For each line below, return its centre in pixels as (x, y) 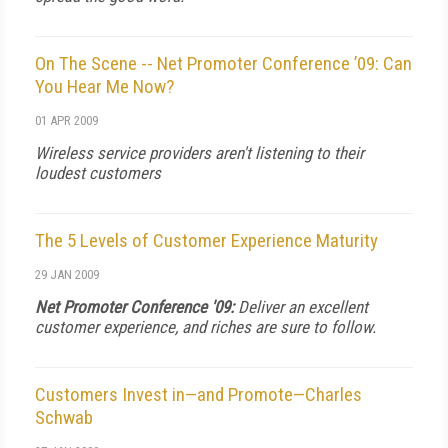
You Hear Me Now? (104, 86)
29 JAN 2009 (67, 274)
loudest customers (98, 173)
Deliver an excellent (301, 307)
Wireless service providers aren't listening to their (199, 153)
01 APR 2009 (66, 120)
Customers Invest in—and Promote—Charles (198, 394)
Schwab (64, 417)
